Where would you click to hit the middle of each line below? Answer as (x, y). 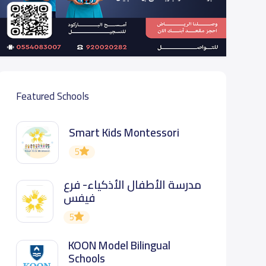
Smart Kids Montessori (124, 133)
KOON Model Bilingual (120, 245)
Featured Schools (52, 96)
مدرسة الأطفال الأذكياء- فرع (133, 185)
